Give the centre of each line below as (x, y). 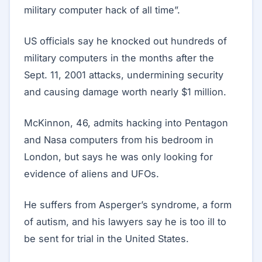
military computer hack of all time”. (102, 10)
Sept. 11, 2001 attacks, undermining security (124, 75)
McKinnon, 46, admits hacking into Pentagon (126, 123)
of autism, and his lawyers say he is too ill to (125, 222)
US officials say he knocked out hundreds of (125, 41)
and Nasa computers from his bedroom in (119, 140)
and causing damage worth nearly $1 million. (125, 92)
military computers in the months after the (119, 58)
